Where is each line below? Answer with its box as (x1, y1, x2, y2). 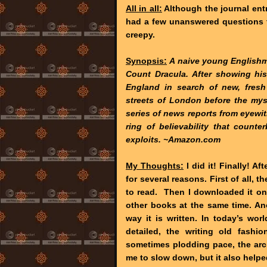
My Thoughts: (126, 160, 184, 170)
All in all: (126, 3, 162, 13)
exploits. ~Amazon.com (126, 134, 221, 144)
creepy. (126, 29, 155, 39)
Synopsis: (126, 55, 167, 66)
